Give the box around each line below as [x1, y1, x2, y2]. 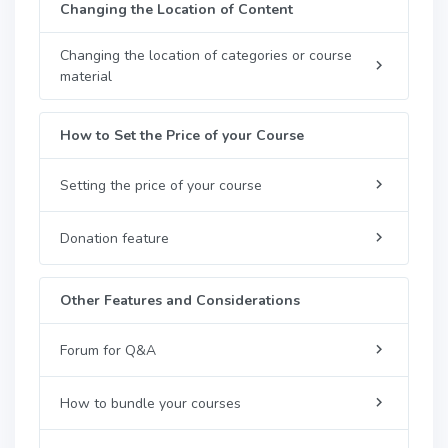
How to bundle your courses [60, 393, 241, 413]
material [60, 67, 112, 86]
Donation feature [60, 228, 169, 248]
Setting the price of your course [60, 175, 262, 195]
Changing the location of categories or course [60, 46, 352, 65]
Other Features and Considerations [60, 291, 300, 310]
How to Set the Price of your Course [60, 126, 304, 145]
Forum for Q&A [60, 340, 156, 360]
